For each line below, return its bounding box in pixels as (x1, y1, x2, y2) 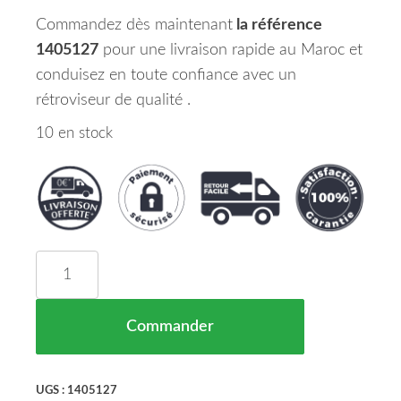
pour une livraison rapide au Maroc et (98, 42, 363, 58)
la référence (233, 17, 322, 33)
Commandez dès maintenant (36, 17, 233, 33)
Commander (126, 319, 214, 336)
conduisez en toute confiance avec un (36, 67, 296, 83)
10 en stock (36, 126, 113, 141)
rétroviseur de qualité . (36, 92, 191, 108)
